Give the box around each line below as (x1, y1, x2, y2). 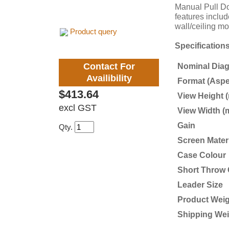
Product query (70, 27, 117, 36)
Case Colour (177, 151, 226, 159)
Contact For (83, 61, 135, 72)
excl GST (59, 103, 97, 113)
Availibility (86, 73, 132, 84)
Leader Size (177, 180, 223, 189)
